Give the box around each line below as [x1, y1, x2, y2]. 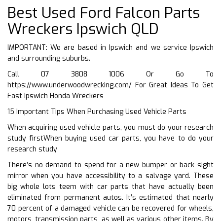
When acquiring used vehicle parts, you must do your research [7, 122, 214, 132]
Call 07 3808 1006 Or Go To [7, 69, 214, 79]
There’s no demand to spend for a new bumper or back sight [7, 160, 214, 170]
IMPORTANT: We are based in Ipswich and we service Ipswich [7, 42, 214, 52]
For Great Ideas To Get [132, 80, 214, 90]
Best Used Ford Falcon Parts [7, 2, 200, 23]
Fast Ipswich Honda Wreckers [7, 91, 104, 101]
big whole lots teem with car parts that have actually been [7, 182, 214, 191]
